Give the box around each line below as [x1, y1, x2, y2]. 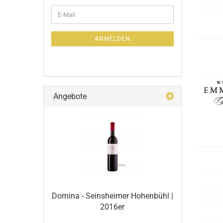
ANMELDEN [94, 35, 130, 42]
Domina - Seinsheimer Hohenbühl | [51, 191, 173, 201]
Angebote [51, 92, 87, 101]
